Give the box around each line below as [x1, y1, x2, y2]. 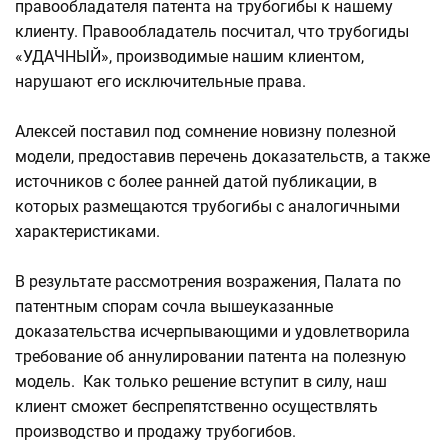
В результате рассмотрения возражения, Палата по [15, 272, 401, 292]
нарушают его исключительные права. [15, 72, 306, 92]
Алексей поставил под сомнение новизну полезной [15, 122, 396, 142]
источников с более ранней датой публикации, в [15, 172, 377, 192]
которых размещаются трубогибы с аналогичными [15, 197, 400, 217]
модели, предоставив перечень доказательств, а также [15, 147, 430, 167]
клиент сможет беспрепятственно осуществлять [15, 397, 378, 417]
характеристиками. [15, 222, 160, 242]
